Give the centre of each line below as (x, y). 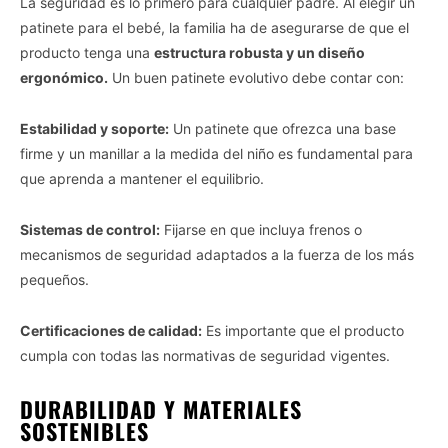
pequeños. (54, 279)
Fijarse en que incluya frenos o (261, 229)
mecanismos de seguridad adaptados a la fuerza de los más (217, 254)
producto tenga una (87, 52)
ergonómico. (64, 77)
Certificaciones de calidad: (111, 330)
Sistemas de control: (90, 229)
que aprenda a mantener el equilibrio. (142, 178)
